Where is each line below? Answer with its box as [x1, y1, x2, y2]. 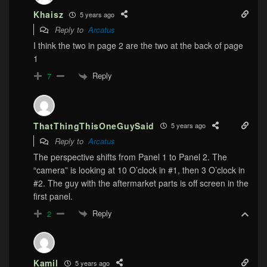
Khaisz [33, 8, 64, 21]
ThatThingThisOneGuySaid [33, 119, 155, 132]
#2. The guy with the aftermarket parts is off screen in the [33, 176, 249, 189]
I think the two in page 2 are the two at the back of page [33, 39, 243, 52]
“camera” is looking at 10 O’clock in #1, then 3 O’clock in [33, 163, 245, 176]
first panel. [33, 190, 73, 202]
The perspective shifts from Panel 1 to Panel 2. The [33, 150, 227, 163]
